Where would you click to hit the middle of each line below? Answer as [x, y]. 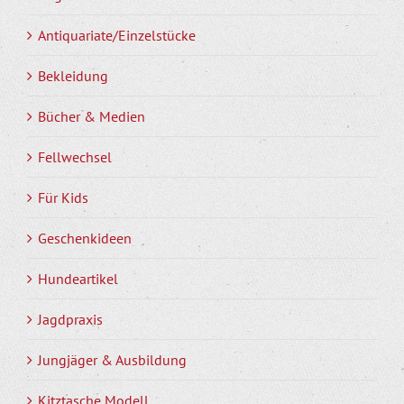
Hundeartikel [78, 278]
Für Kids [63, 197]
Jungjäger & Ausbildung [112, 359]
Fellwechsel [75, 156]
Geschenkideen [85, 238]
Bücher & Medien [92, 116]
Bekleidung [73, 75]
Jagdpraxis [70, 319]
